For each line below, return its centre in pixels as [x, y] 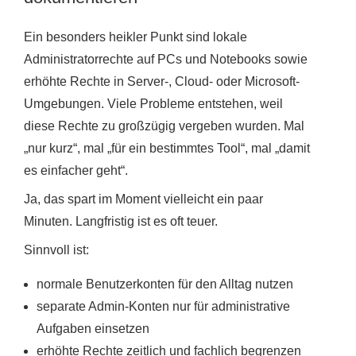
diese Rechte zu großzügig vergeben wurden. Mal [164, 126]
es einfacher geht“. [76, 170]
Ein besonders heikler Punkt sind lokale [135, 37]
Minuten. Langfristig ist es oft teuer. [121, 221]
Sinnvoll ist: [56, 250]
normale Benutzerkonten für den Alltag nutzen [165, 284]
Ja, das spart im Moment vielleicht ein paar [143, 199]
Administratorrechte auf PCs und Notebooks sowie [166, 59]
